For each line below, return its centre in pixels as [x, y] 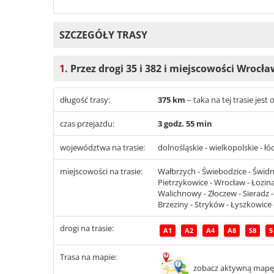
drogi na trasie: [87, 228]
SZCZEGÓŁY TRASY [103, 35]
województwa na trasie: [102, 148]
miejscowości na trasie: [101, 172]
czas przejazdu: [87, 124]
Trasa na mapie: [88, 257]
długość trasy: [85, 100]
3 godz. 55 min [185, 124]
